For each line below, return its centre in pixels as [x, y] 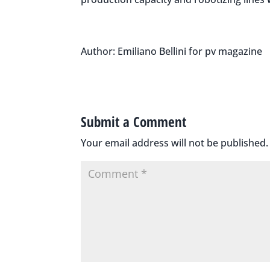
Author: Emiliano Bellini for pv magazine [172, 51]
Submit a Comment [134, 121]
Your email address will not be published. [175, 143]
